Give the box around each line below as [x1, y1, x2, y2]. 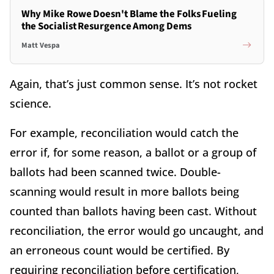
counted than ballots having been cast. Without [10, 203, 257, 218]
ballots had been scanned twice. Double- [10, 164, 221, 179]
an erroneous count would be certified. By [10, 242, 229, 257]
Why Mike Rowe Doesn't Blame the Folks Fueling [21, 6, 237, 21]
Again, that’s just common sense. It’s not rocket [10, 76, 257, 91]
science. [10, 95, 54, 111]
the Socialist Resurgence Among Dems [21, 18, 191, 34]
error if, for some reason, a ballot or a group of [10, 144, 256, 160]
